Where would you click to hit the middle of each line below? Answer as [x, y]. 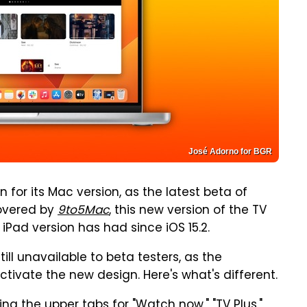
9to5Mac [83, 211]
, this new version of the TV [188, 211]
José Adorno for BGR [230, 151]
